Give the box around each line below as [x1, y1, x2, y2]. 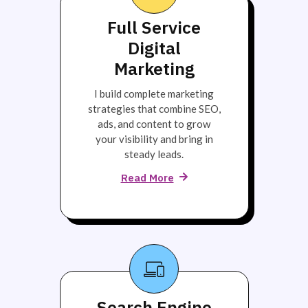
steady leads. [124, 148, 184, 161]
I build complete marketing [94, 87, 214, 100]
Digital [127, 36, 181, 60]
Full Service [107, 16, 201, 39]
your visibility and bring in [95, 133, 213, 146]
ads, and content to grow [98, 118, 210, 131]
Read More [120, 170, 174, 184]
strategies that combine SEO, [87, 102, 221, 115]
